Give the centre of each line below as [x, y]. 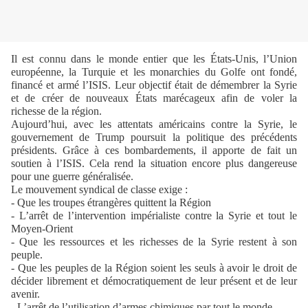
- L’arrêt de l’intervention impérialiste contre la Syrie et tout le [154, 216]
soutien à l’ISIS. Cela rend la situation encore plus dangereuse [154, 164]
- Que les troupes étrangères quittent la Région [111, 203]
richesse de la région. [56, 111]
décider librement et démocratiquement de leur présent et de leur [154, 281]
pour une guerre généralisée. [72, 177]
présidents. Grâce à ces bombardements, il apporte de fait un [154, 151]
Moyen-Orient [42, 229]
